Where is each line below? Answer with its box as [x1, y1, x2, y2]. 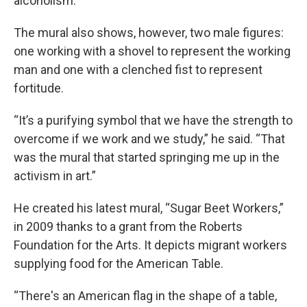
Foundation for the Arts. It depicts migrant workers [14, 238, 287, 252]
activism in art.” [14, 169, 96, 183]
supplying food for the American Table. [14, 256, 223, 271]
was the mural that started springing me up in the [14, 150, 280, 164]
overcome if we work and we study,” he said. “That [14, 132, 285, 146]
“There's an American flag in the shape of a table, [14, 288, 277, 303]
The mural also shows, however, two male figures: [14, 25, 284, 40]
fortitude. [14, 81, 64, 95]
